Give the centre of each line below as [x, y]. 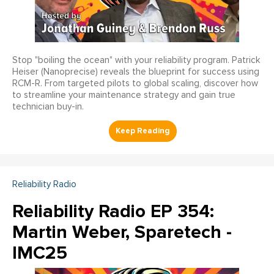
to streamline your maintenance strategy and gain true [124, 95]
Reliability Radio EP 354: [113, 212]
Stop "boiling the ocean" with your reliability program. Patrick [136, 61]
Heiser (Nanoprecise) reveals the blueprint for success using [136, 72]
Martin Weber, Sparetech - [122, 232]
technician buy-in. [48, 107]
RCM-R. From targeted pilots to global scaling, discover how [135, 84]
